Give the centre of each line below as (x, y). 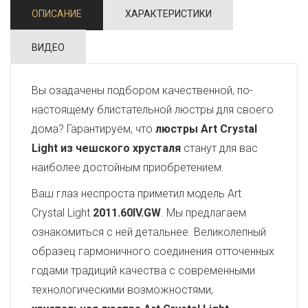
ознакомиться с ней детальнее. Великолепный (149, 232)
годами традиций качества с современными (143, 271)
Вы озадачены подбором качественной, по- (142, 90)
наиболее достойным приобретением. (128, 167)
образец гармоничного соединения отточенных (153, 251)
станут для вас (219, 148)
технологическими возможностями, (122, 290)
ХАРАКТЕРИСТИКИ (168, 14)
